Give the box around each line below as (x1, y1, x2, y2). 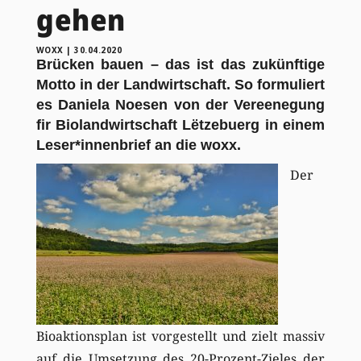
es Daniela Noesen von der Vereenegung (35, 96, 326, 113)
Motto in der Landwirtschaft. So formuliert (35, 76, 326, 93)
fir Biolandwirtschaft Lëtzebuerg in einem (35, 116, 326, 133)
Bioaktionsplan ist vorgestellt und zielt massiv (35, 326, 326, 345)
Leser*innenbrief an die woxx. (35, 136, 241, 153)
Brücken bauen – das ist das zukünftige (35, 56, 326, 73)
